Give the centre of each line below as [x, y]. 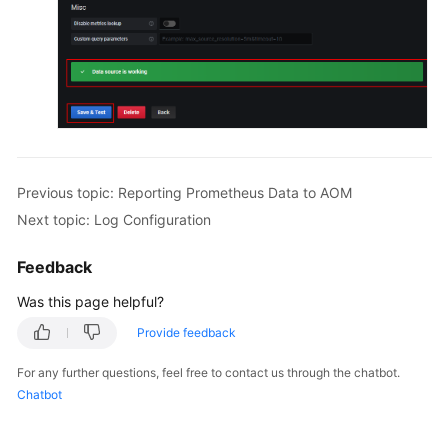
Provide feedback [186, 333]
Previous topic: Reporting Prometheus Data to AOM [184, 192]
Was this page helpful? [90, 302]
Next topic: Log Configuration [114, 219]
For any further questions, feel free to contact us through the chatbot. [208, 373]
